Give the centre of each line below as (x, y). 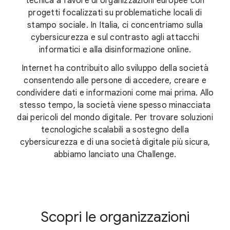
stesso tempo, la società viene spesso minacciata (115, 105)
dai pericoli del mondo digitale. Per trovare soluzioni (115, 117)
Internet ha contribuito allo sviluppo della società (115, 68)
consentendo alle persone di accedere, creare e (115, 80)
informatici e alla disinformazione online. (115, 50)
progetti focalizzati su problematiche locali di (115, 13)
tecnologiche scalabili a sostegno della (115, 130)
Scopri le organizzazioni (115, 217)
